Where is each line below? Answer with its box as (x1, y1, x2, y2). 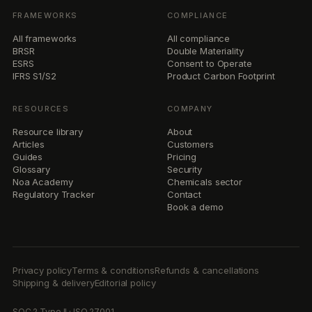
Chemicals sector (167, 175, 242, 187)
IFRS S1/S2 (13, 70, 56, 81)
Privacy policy (13, 264, 72, 276)
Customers (167, 138, 214, 150)
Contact (167, 188, 202, 200)
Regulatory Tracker (13, 188, 95, 200)
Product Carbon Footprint (167, 70, 275, 81)
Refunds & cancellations (154, 264, 259, 276)
